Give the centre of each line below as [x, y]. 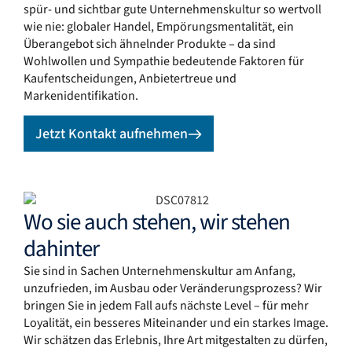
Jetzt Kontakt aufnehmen [112, 134]
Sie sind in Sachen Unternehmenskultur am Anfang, [159, 271]
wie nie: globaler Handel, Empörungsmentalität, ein [159, 26]
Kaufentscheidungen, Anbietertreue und [130, 78]
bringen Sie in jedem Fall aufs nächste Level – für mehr [166, 306]
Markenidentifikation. [81, 95]
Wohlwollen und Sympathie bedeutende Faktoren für [164, 61]
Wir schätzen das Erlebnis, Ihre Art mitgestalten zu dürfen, [176, 341]
